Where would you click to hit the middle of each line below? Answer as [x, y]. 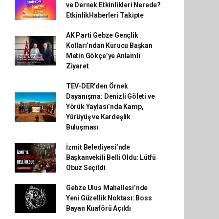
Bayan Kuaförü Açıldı [98, 208]
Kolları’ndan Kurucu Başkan [109, 45]
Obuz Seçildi [86, 168]
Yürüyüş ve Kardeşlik [98, 117]
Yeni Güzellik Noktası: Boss [109, 198]
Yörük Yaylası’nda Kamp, [105, 107]
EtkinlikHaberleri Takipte [105, 15]
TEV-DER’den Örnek [97, 86]
